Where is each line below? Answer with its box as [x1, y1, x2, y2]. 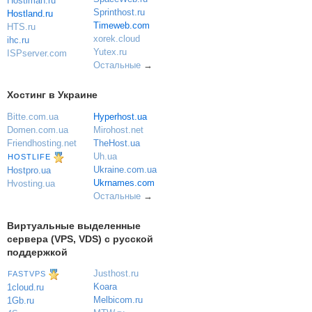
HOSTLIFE [8, 152, 51, 161]
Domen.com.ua [7, 124, 68, 135]
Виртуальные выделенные [7, 219, 141, 231]
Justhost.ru [93, 268, 139, 279]
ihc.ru [7, 35, 29, 46]
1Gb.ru [7, 295, 34, 306]
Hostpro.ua [7, 164, 51, 175]
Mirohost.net [93, 124, 143, 135]
